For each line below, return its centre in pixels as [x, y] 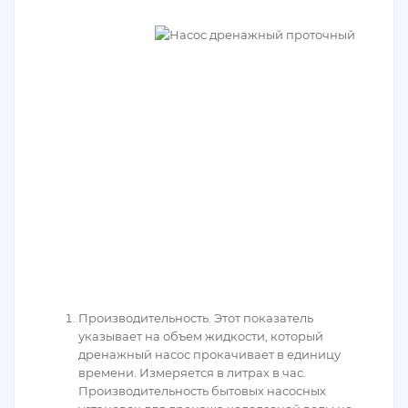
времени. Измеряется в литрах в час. [192, 372]
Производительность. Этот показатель [196, 318]
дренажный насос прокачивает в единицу [209, 354]
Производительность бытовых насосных [202, 391]
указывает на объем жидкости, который [201, 336]
